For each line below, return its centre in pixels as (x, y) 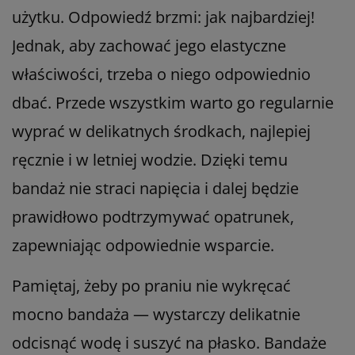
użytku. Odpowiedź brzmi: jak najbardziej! (163, 17)
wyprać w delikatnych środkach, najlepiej (161, 131)
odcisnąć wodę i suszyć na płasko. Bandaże (169, 342)
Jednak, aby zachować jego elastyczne (149, 45)
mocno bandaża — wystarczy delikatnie (156, 314)
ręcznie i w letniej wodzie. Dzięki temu (150, 159)
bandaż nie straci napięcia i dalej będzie (155, 188)
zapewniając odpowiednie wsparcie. (143, 245)
